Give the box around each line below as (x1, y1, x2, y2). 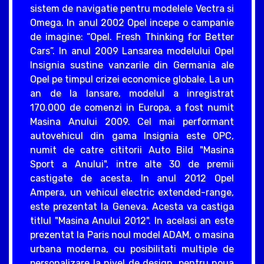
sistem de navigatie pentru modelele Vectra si (30, 2, 234, 14)
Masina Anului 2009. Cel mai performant (30, 115, 234, 127)
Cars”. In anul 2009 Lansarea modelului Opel (30, 45, 234, 57)
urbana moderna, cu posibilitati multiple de (30, 243, 234, 255)
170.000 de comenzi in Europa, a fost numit (30, 101, 234, 113)
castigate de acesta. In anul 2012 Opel (30, 172, 234, 184)
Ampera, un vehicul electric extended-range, (30, 186, 234, 198)
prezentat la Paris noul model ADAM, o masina (30, 229, 234, 240)
